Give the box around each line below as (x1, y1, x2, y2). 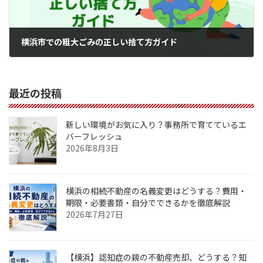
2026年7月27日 (66, 208, 123, 220)
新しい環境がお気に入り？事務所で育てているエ (66, 118, 247, 130)
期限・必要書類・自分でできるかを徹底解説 (66, 196, 230, 208)
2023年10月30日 (32, 60, 80, 70)
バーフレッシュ (66, 130, 123, 142)
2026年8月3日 (66, 141, 119, 154)
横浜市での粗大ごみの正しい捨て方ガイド (21, 36, 177, 48)
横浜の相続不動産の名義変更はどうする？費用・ (66, 184, 247, 197)
